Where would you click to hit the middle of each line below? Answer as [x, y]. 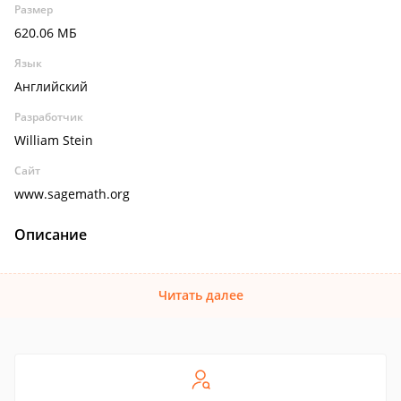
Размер [34, 9]
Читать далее [200, 295]
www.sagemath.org [72, 194]
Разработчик [49, 117]
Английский [51, 86]
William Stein [54, 140]
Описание [51, 235]
